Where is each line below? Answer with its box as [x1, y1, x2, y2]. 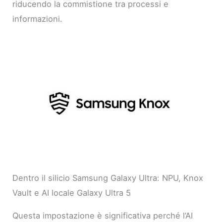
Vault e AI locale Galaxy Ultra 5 [12, 188, 131, 198]
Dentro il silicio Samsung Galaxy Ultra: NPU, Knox [12, 173, 204, 183]
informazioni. [12, 13, 63, 24]
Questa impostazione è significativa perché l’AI [12, 211, 193, 221]
